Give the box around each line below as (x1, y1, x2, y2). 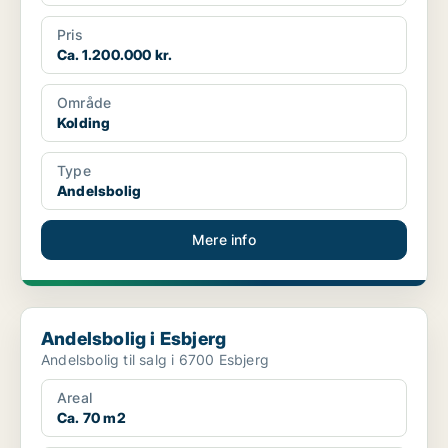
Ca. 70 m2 (57, 409, 126, 427)
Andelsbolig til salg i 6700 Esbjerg (41, 351, 269, 369)
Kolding (57, 114, 111, 132)
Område (57, 94, 112, 112)
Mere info (192, 231, 256, 249)
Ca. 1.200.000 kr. (57, 46, 173, 64)
